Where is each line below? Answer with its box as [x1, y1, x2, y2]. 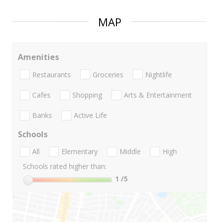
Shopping [72, 90, 102, 100]
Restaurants [32, 69, 71, 79]
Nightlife [145, 69, 172, 79]
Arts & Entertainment [124, 90, 192, 100]
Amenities [18, 52, 59, 63]
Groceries [93, 69, 123, 79]
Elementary [61, 147, 98, 157]
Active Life [74, 111, 107, 120]
